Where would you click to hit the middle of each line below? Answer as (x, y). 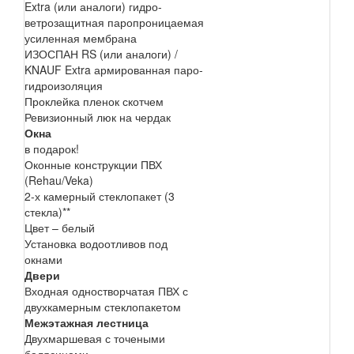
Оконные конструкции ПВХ (93, 164)
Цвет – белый (60, 227)
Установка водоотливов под (96, 243)
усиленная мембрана (81, 38)
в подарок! (52, 148)
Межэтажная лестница (87, 322)
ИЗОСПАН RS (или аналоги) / (101, 53)
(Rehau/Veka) (59, 180)
